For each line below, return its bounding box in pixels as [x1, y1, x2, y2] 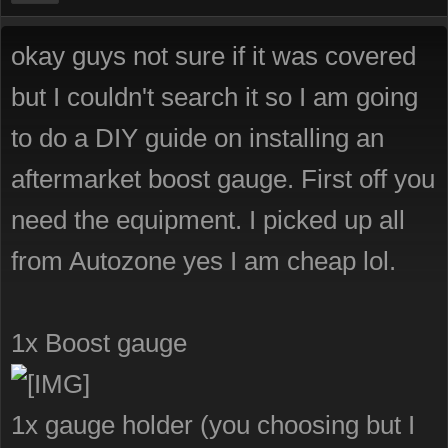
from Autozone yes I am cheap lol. [11, 246, 396, 276]
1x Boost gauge [11, 328, 187, 358]
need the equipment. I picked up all [11, 205, 405, 235]
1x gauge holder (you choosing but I [11, 410, 415, 440]
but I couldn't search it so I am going [11, 82, 418, 112]
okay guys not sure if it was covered [11, 41, 416, 71]
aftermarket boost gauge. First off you [11, 164, 435, 194]
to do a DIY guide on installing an [11, 123, 384, 153]
